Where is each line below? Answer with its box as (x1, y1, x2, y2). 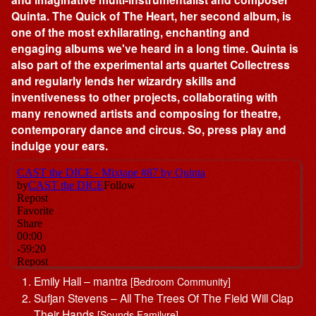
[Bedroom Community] (130, 274, 231, 289)
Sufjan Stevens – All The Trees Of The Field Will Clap (33, 290, 293, 306)
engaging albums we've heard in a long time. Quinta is (11, 40, 299, 57)
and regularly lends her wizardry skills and (11, 73, 237, 90)
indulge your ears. (11, 138, 109, 154)
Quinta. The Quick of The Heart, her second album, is (11, 8, 292, 25)
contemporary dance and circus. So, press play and (11, 121, 287, 138)
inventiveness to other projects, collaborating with (11, 89, 279, 106)
